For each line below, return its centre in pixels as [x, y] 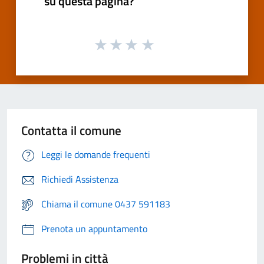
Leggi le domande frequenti [96, 155]
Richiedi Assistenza [80, 179]
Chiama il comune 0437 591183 [106, 204]
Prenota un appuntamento [94, 229]
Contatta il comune [71, 131]
